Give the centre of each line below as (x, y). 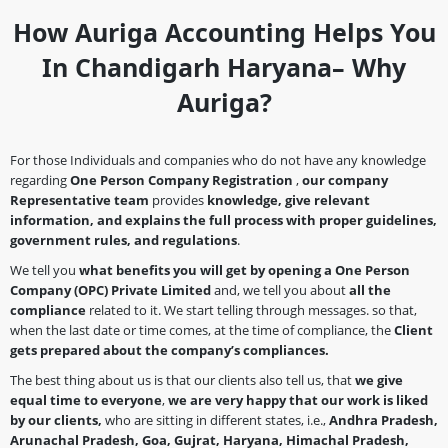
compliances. (286, 349)
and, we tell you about (280, 289)
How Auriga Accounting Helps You (224, 31)
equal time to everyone (86, 399)
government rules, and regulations (123, 239)
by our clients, (56, 419)
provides (178, 199)
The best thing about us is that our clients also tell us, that (182, 379)
